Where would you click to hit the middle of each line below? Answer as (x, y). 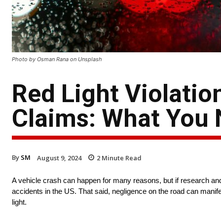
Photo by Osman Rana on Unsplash (57, 59)
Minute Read (121, 158)
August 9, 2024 (59, 158)
